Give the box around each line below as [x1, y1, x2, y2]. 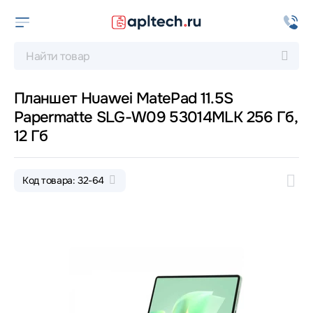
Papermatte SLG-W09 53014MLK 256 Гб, [14, 108, 298, 127]
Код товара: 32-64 [22, 174, 107, 187]
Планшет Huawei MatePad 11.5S [14, 89, 233, 108]
